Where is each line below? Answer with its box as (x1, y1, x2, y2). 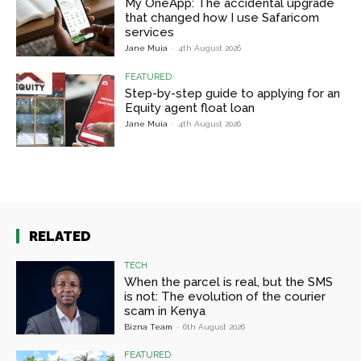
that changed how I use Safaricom (125, 10, 320, 26)
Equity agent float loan (125, 100, 255, 115)
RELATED (29, 227, 91, 244)
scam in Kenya (124, 303, 206, 318)
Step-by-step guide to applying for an (125, 85, 341, 101)
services (125, 25, 175, 40)
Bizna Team (124, 322, 173, 331)
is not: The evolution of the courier (124, 288, 326, 304)
